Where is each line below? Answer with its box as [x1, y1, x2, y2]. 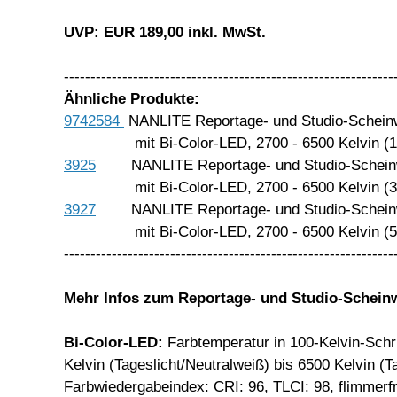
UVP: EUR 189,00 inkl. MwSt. [64, 23, 266, 41]
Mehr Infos [64, 289, 139, 307]
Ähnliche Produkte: [64, 90, 199, 107]
